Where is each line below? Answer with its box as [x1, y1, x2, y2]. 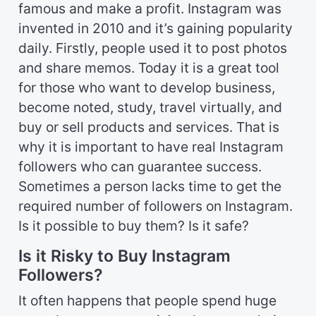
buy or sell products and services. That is [18, 119, 279, 136]
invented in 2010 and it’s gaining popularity [18, 20, 293, 37]
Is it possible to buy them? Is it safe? [18, 217, 249, 235]
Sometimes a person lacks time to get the [18, 178, 281, 195]
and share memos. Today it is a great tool [18, 59, 279, 77]
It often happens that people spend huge [18, 292, 276, 310]
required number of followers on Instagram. [18, 197, 293, 215]
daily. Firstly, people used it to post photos [18, 39, 287, 57]
